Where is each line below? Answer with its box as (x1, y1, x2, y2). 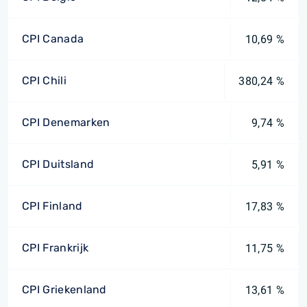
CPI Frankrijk (22, 241, 89, 254)
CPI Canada (22, 32, 84, 45)
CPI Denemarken (22, 116, 110, 129)
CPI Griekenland (22, 283, 107, 296)
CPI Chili (22, 74, 66, 87)
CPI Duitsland (22, 158, 95, 171)
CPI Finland (22, 199, 83, 212)
